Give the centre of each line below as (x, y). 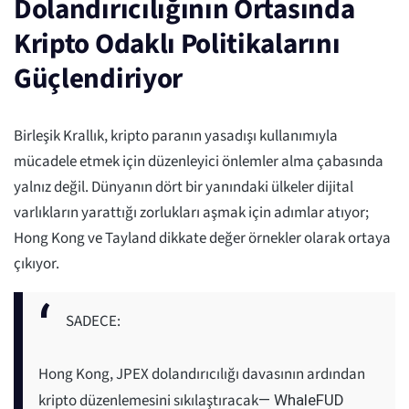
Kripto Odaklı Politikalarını (177, 43)
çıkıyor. (37, 263)
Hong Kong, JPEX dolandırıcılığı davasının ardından (202, 374)
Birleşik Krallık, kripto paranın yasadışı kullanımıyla (176, 136)
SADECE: (93, 321)
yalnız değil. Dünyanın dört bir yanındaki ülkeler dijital (184, 187)
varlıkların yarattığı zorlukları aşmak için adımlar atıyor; (191, 212)
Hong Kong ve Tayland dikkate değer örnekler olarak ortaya (202, 238)
